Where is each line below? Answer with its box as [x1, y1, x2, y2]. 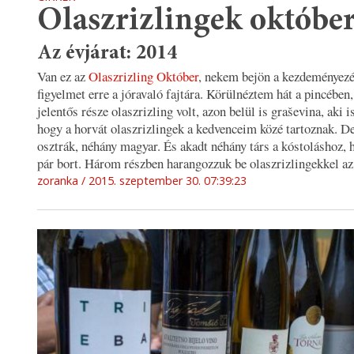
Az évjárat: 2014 [37, 43, 177, 65]
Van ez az [37, 67, 88, 86]
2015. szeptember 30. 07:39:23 [88, 173, 247, 189]
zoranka [37, 173, 78, 189]
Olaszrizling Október [88, 67, 198, 86]
